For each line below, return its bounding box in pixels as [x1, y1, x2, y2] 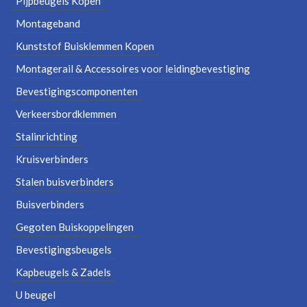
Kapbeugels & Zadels [16, 266, 111, 279]
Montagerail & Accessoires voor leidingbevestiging [16, 62, 250, 75]
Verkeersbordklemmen [16, 108, 116, 121]
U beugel [16, 288, 56, 302]
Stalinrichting [16, 130, 77, 143]
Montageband [16, 17, 80, 30]
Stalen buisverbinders [16, 175, 114, 188]
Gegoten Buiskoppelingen [16, 221, 134, 234]
